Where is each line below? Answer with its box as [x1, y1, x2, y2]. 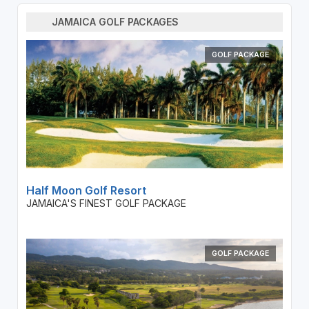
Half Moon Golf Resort [26, 183, 146, 197]
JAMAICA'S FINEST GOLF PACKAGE [26, 197, 186, 209]
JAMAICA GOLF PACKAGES [52, 16, 179, 28]
